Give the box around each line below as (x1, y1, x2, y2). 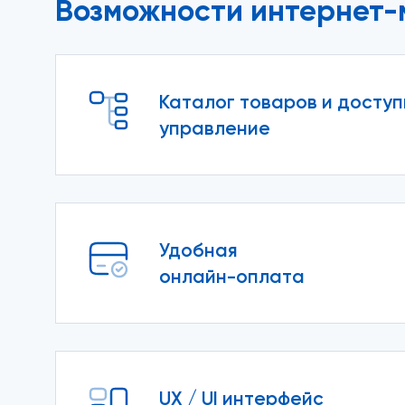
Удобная (158, 239, 238, 261)
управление (158, 117, 270, 139)
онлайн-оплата (158, 265, 305, 287)
